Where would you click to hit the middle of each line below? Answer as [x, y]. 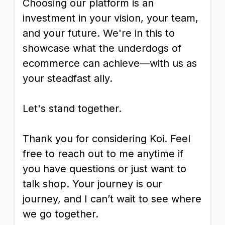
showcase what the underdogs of [102, 48]
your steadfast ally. [68, 78]
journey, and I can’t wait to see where [112, 199]
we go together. [61, 214]
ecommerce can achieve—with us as [110, 63]
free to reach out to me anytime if [103, 154]
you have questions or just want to [104, 169]
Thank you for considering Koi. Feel [106, 139]
